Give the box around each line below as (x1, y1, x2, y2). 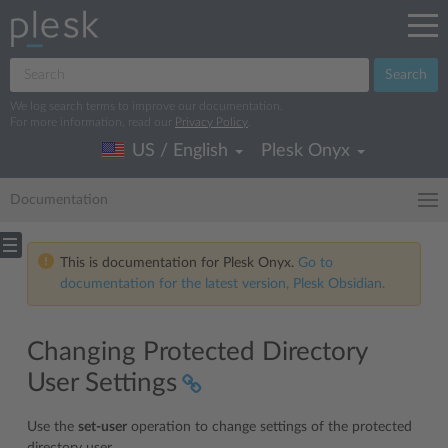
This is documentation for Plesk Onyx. (60, 256, 298, 270)
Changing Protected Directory (27, 339, 367, 365)
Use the (27, 420, 78, 434)
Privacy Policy (175, 116, 248, 128)
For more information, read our (10, 116, 175, 128)
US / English (131, 142, 228, 160)
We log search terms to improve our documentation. (10, 100, 283, 112)
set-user (78, 420, 127, 434)
